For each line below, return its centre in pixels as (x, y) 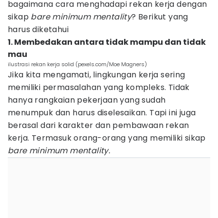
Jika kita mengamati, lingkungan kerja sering (97, 75)
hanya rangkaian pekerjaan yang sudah (87, 100)
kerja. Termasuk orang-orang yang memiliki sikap (107, 138)
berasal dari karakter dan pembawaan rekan (99, 125)
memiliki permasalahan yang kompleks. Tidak (99, 87)
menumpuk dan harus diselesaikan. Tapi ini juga (102, 113)
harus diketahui (38, 29)
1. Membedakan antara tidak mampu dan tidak (107, 42)
